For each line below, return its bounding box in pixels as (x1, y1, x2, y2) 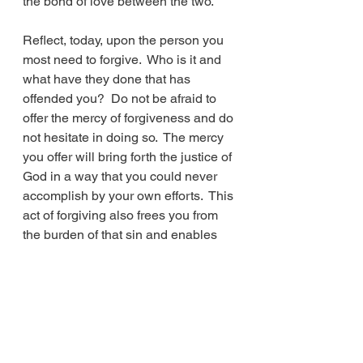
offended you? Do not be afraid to (23, 91, 220, 106)
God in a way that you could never (23, 169, 220, 184)
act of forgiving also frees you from (23, 207, 221, 223)
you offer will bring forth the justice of (23, 149, 235, 164)
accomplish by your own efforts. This (23, 188, 237, 203)
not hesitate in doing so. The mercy (23, 130, 227, 145)
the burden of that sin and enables (23, 227, 220, 242)
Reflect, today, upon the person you (23, 32, 227, 48)
